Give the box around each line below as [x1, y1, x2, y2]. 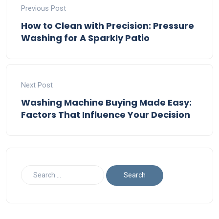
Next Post [21, 80, 53, 89]
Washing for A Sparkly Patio [21, 31, 150, 44]
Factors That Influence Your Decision [21, 108, 190, 121]
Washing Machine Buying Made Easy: [21, 96, 192, 109]
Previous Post [21, 3, 66, 13]
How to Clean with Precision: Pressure [21, 19, 194, 32]
